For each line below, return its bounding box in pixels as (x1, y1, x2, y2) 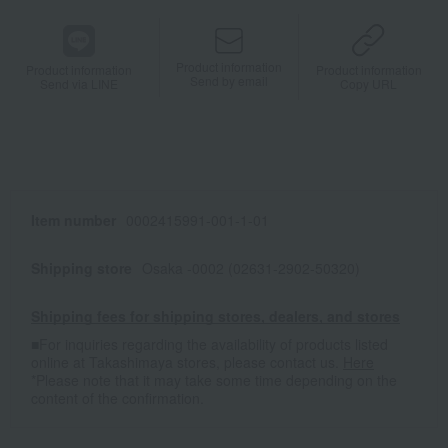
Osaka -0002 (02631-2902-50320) (142, 258, 360, 279)
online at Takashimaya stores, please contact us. (31, 352, 343, 373)
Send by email (190, 71, 269, 89)
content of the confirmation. (31, 388, 204, 409)
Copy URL (340, 75, 398, 93)
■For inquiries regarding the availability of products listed (31, 334, 388, 355)
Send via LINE (40, 74, 119, 92)
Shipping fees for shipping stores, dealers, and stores (31, 306, 400, 327)
